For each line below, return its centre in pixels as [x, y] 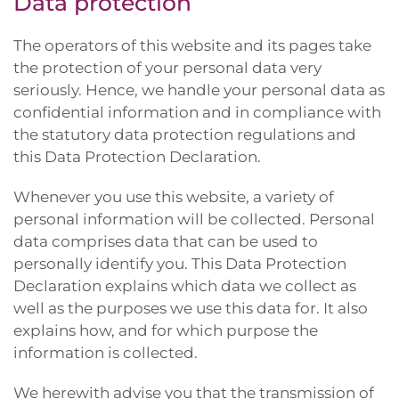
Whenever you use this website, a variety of [174, 197]
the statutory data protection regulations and [185, 134]
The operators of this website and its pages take [192, 45]
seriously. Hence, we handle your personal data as [199, 90]
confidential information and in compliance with [197, 112]
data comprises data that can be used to [166, 241]
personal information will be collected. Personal [194, 219]
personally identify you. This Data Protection [180, 264]
